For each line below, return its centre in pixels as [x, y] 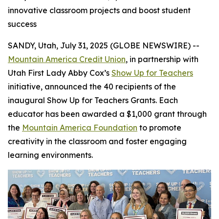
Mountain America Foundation [80, 128]
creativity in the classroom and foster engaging [97, 141]
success [22, 24]
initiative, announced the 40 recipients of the [92, 87]
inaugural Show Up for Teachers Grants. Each [93, 100]
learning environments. [50, 155]
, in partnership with [162, 59]
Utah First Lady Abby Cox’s [60, 73]
